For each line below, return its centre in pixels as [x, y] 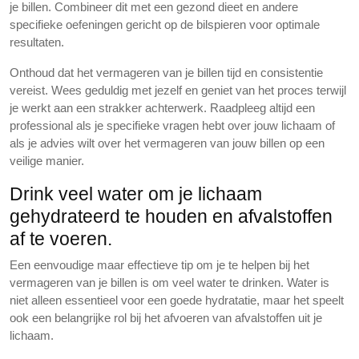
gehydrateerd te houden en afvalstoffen [171, 216]
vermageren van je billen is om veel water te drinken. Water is [169, 282]
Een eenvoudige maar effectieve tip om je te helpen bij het [159, 265]
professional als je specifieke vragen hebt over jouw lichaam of [172, 125]
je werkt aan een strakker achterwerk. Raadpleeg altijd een [162, 108]
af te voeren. [61, 239]
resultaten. [37, 42]
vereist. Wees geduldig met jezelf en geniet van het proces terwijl [178, 90]
